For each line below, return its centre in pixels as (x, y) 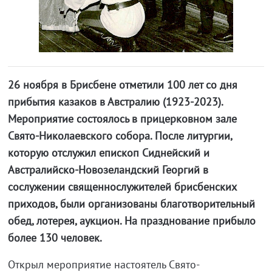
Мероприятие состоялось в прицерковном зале (122, 119)
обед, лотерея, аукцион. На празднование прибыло (131, 221)
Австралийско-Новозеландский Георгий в (108, 170)
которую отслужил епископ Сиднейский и (108, 153)
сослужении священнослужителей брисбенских (122, 187)
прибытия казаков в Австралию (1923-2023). (115, 102)
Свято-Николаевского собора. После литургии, (120, 136)
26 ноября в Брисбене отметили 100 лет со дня (122, 85)
